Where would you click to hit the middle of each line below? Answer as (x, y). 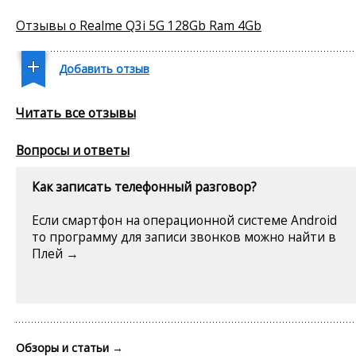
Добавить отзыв (104, 68)
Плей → (55, 253)
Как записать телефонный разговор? (144, 186)
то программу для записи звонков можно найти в (184, 236)
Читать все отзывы (76, 112)
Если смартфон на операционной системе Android (184, 220)
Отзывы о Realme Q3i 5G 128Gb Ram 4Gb (139, 25)
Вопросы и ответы (73, 150)
